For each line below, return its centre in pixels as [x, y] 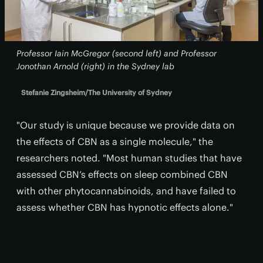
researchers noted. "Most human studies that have [129, 158]
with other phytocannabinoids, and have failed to [126, 191]
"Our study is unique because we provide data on [126, 125]
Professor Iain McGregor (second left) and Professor [117, 54]
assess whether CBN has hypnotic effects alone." [125, 208]
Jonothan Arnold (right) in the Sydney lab [95, 67]
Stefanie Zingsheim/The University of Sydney [97, 93]
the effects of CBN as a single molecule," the [115, 142]
